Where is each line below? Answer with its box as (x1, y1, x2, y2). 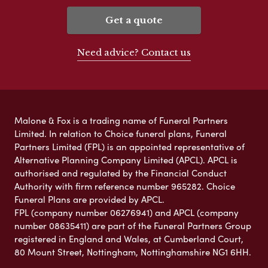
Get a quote (105, 14, 163, 26)
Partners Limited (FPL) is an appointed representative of (14, 139, 245, 153)
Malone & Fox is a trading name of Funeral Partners (14, 113, 228, 127)
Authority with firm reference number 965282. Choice (14, 179, 235, 193)
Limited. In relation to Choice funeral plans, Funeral (14, 126, 227, 140)
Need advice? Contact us (77, 46, 191, 58)
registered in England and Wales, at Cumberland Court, (14, 232, 243, 245)
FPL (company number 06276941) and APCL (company (14, 205, 239, 219)
